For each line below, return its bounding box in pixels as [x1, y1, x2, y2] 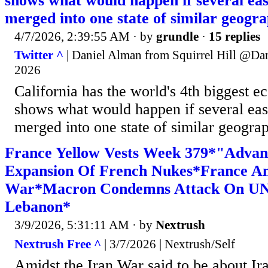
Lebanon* [5, 198, 71, 216]
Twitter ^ [14, 48, 63, 63]
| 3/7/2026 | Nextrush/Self [101, 236, 235, 251]
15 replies [209, 29, 260, 44]
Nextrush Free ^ [14, 236, 101, 251]
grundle [156, 29, 199, 44]
